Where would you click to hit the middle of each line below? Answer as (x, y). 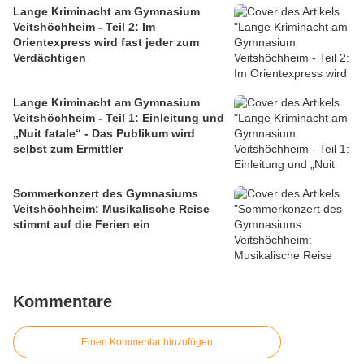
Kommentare (63, 302)
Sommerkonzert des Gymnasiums (106, 194)
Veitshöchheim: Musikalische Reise (111, 209)
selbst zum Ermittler (68, 149)
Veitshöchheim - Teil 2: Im (84, 27)
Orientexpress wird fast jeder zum (106, 43)
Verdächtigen (50, 58)
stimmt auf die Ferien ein (82, 225)
